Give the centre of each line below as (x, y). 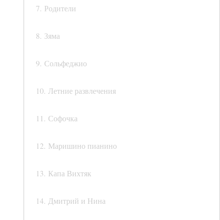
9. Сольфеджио (61, 63)
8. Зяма (48, 36)
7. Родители (56, 8)
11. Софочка (57, 118)
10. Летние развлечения (76, 91)
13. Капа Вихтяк (64, 173)
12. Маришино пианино (76, 146)
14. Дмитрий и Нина (71, 201)
